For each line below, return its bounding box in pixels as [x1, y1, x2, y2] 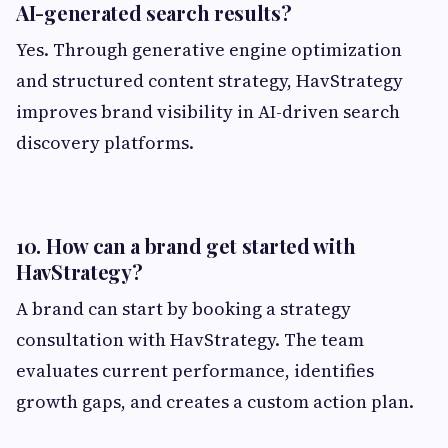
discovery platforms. [16, 129, 194, 155]
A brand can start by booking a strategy [16, 295, 351, 321]
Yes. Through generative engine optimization [16, 36, 402, 62]
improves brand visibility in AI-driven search [16, 98, 400, 124]
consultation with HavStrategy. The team [16, 326, 364, 352]
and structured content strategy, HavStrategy [16, 67, 403, 93]
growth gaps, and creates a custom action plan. [16, 388, 414, 414]
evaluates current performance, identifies [16, 357, 374, 383]
